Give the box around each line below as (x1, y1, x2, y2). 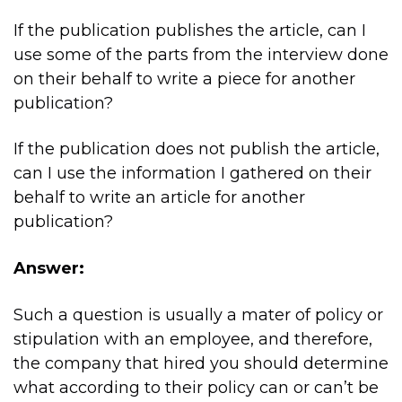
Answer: (13, 258, 84, 278)
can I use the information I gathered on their (13, 163, 371, 184)
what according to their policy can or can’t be (13, 377, 379, 398)
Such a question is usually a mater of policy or (13, 304, 383, 325)
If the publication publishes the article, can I (13, 20, 366, 40)
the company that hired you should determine (13, 353, 389, 373)
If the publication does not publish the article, (13, 139, 380, 160)
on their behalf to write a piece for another (13, 68, 355, 89)
